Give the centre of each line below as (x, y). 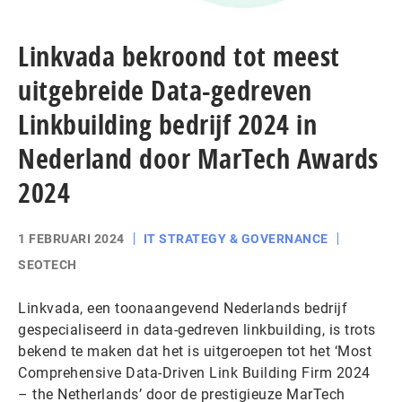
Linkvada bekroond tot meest (179, 57)
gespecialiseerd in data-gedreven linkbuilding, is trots (197, 330)
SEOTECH (48, 265)
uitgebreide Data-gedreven (165, 91)
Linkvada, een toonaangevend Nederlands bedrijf (183, 309)
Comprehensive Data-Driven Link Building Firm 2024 (194, 373)
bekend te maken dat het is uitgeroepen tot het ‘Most (195, 352)
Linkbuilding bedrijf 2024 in (167, 125)
